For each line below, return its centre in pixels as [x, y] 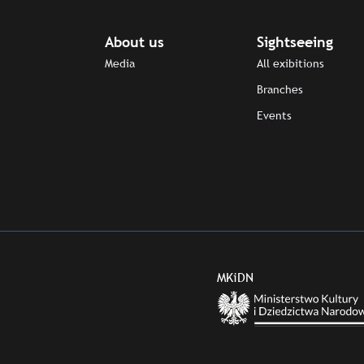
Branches [279, 89]
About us [135, 41]
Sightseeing [295, 41]
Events [274, 115]
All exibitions [290, 63]
